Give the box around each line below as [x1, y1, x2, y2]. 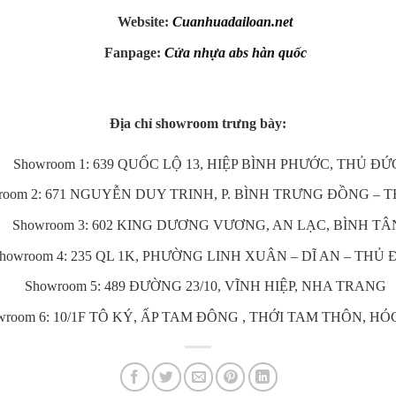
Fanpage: [103, 44, 161, 60]
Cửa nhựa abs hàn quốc [164, 44, 310, 60]
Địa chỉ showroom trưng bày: [110, 115, 286, 131]
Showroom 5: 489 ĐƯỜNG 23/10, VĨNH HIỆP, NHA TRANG [24, 278, 390, 294]
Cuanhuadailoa [172, 13, 264, 29]
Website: [118, 13, 170, 29]
